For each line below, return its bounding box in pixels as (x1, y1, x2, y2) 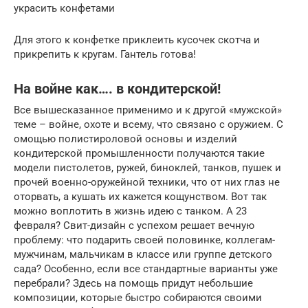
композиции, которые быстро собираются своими (14, 291, 262, 304)
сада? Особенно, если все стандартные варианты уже (14, 262, 278, 275)
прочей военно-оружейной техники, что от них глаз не (14, 175, 280, 188)
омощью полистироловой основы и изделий (14, 132, 237, 145)
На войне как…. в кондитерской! (14, 81, 221, 97)
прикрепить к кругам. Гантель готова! (14, 47, 196, 60)
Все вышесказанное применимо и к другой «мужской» (14, 103, 282, 116)
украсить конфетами (14, 1, 115, 14)
